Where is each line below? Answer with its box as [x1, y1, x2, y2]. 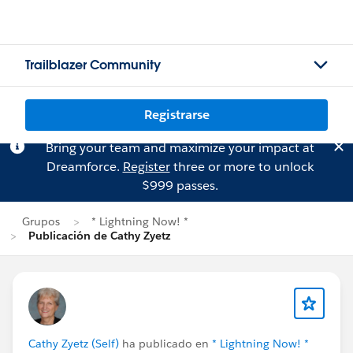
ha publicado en [119, 336, 212, 351]
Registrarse [143, 106, 210, 123]
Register [122, 158, 170, 175]
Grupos [22, 214, 60, 229]
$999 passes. [141, 177, 218, 194]
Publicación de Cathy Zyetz [28, 229, 171, 243]
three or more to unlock [169, 158, 314, 175]
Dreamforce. [46, 158, 123, 175]
